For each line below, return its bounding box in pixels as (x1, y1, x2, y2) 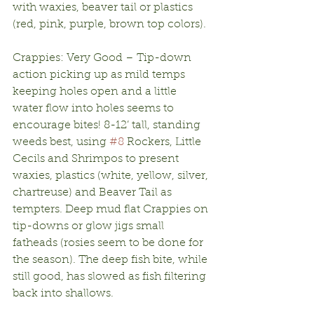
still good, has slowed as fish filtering (13, 271, 209, 282)
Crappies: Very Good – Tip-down (13, 52, 194, 64)
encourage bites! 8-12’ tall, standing (13, 119, 203, 131)
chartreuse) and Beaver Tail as (13, 186, 175, 198)
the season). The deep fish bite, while (13, 254, 210, 266)
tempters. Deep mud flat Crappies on (13, 203, 211, 215)
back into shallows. (13, 287, 114, 299)
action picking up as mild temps (13, 69, 188, 81)
